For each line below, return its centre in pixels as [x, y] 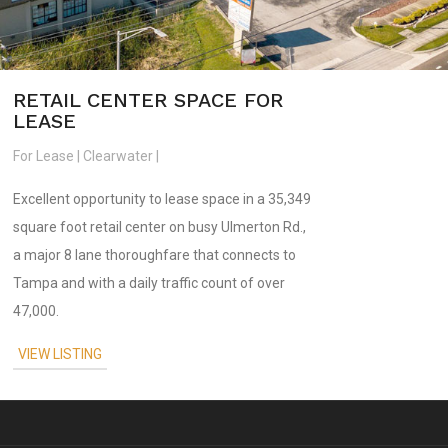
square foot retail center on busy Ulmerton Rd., [160, 226]
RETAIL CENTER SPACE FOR [148, 99]
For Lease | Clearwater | [86, 155]
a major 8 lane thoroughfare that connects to [155, 254]
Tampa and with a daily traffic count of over [149, 282]
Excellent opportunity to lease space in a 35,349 [162, 198]
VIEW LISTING [60, 353]
